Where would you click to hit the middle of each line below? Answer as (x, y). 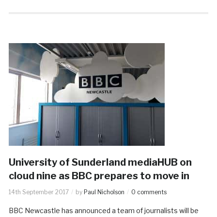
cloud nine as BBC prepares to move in (99, 176)
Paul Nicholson (104, 192)
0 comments (149, 192)
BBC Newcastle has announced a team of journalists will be (103, 210)
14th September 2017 (39, 192)
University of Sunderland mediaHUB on (100, 162)
